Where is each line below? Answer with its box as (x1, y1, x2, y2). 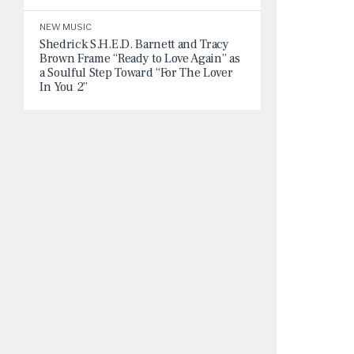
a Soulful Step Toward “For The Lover (40, 65, 233, 81)
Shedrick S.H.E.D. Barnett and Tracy (40, 36, 229, 52)
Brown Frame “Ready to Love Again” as (40, 51, 240, 66)
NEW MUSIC (40, 21, 92, 32)
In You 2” (40, 79, 88, 95)
